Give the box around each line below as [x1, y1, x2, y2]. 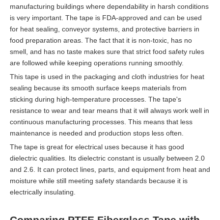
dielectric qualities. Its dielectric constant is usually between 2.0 [10, 154, 205, 162]
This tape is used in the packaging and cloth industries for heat [10, 72, 204, 81]
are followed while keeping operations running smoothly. [10, 58, 184, 67]
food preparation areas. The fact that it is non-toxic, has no [10, 36, 192, 44]
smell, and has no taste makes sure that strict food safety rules [10, 47, 204, 55]
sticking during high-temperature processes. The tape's [10, 95, 181, 103]
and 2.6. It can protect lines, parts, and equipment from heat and [10, 165, 210, 173]
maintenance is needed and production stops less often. [10, 129, 184, 137]
